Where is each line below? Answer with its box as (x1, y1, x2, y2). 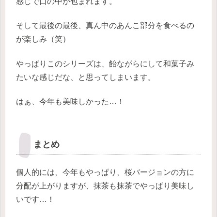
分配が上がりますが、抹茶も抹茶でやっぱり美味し (16, 181, 194, 190)
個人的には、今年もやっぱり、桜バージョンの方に (16, 168, 194, 176)
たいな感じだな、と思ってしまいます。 (16, 73, 155, 81)
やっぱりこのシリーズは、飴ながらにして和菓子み (16, 59, 194, 68)
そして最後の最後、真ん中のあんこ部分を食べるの (16, 21, 194, 30)
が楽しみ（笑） (16, 35, 70, 44)
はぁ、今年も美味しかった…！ (16, 97, 124, 106)
